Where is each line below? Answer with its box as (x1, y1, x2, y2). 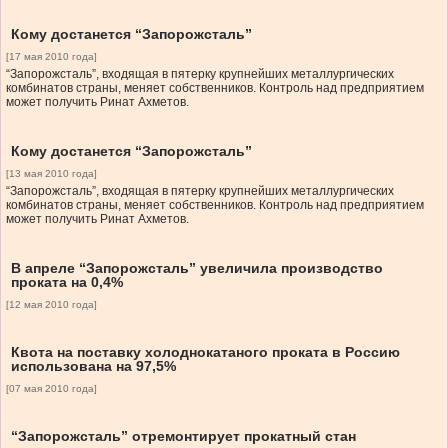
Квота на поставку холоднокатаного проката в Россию (11, 344, 400, 361)
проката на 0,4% (11, 274, 123, 291)
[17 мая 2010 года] (6, 51, 97, 63)
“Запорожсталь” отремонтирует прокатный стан (11, 428, 356, 445)
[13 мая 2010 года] (6, 168, 97, 180)
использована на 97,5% (11, 358, 176, 375)
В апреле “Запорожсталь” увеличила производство (11, 260, 383, 277)
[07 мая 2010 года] (6, 383, 97, 395)
